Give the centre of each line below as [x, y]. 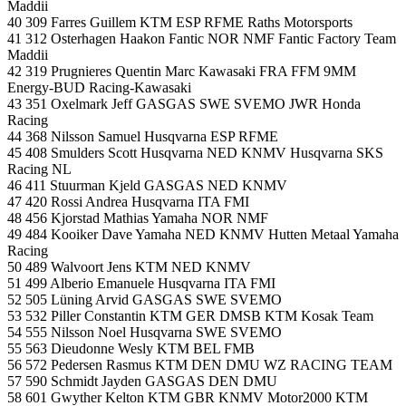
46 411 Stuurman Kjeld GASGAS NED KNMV [147, 186]
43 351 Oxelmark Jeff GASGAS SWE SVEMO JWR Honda [184, 104]
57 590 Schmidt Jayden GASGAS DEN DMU [142, 382]
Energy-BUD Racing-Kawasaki [99, 88]
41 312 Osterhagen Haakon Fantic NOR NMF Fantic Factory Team [202, 39]
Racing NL [39, 169]
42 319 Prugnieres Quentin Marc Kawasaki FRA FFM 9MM [182, 72]
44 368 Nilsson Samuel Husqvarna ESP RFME [143, 137]
